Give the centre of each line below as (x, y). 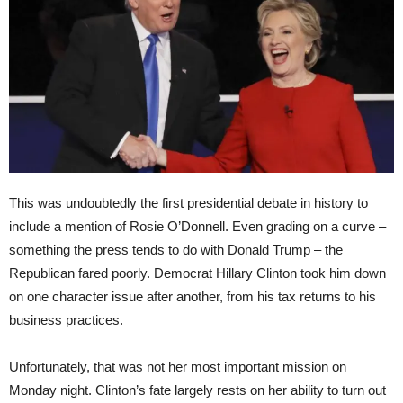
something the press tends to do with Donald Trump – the (176, 249)
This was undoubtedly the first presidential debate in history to (188, 202)
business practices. (66, 319)
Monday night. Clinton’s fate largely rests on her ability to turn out (197, 390)
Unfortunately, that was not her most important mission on (178, 366)
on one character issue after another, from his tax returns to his (193, 296)
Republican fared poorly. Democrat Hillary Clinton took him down (197, 273)
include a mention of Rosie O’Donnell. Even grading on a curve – (197, 226)
